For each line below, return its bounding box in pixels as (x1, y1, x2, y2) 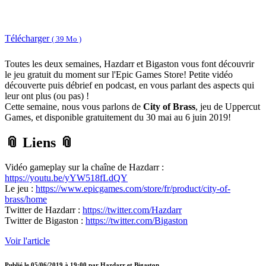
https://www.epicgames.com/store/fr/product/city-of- (36, 183, 230, 194)
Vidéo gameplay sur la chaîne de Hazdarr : (5, 162, 164, 173)
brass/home (5, 194, 47, 205)
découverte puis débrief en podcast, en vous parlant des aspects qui (5, 80, 254, 90)
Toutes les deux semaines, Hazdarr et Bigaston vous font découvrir (5, 58, 254, 69)
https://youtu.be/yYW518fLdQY (5, 173, 128, 183)
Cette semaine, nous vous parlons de (5, 101, 143, 112)
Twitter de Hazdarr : (5, 205, 83, 216)
